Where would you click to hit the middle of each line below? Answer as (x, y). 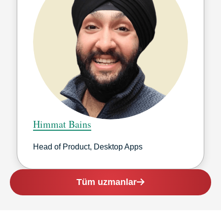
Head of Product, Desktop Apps (88, 147)
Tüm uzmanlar (107, 182)
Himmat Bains (62, 124)
